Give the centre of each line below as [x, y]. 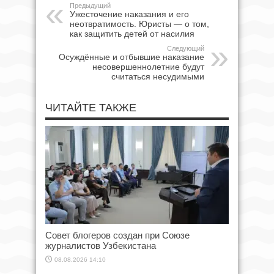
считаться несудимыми [158, 76]
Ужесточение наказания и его [129, 14]
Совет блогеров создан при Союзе [117, 235]
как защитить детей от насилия [132, 34]
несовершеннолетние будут [148, 67]
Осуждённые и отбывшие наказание [131, 57]
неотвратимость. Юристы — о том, [139, 24]
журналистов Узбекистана [101, 246]
